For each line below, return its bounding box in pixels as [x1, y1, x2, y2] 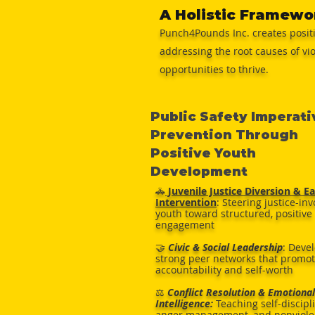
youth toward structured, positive [155, 207, 312, 220]
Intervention [155, 195, 217, 209]
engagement [155, 218, 214, 231]
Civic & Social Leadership [168, 240, 283, 254]
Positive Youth [150, 146, 256, 161]
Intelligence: [155, 297, 213, 310]
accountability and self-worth [155, 263, 293, 276]
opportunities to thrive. [160, 63, 269, 76]
